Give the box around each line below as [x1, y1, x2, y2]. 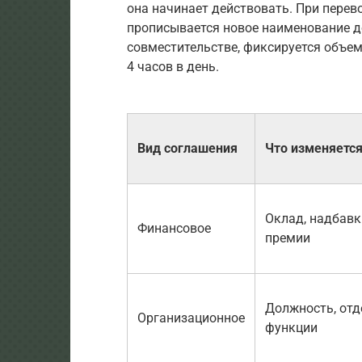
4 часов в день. [127, 59, 219, 75]
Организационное [137, 310, 245, 326]
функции [265, 320, 318, 336]
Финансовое [137, 221, 211, 237]
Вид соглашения [137, 141, 238, 157]
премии [265, 230, 310, 246]
